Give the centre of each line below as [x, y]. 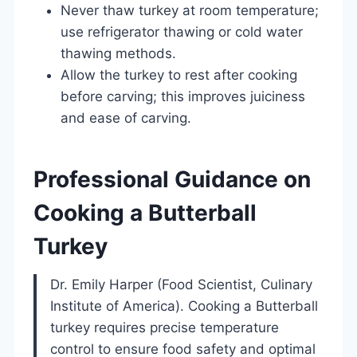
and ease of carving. [126, 118]
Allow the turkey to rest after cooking [179, 75]
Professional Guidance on [172, 179]
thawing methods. [118, 53]
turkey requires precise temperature [165, 327]
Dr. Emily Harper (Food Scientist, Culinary [181, 284]
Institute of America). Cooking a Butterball [184, 306]
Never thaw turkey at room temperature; [190, 10]
